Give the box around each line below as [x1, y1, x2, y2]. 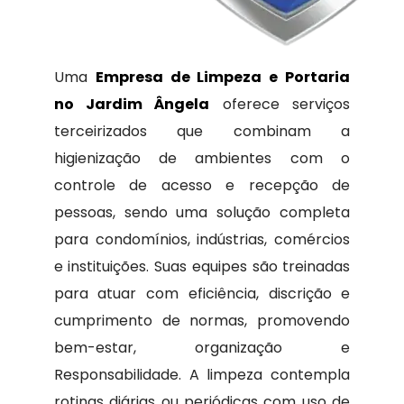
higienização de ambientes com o [53, 148, 351, 169]
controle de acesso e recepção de [53, 175, 351, 196]
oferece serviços [209, 94, 351, 115]
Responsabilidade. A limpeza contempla [53, 364, 351, 385]
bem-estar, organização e [53, 337, 351, 358]
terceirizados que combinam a [53, 121, 351, 142]
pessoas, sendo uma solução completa [53, 202, 351, 223]
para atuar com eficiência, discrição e [53, 283, 351, 304]
